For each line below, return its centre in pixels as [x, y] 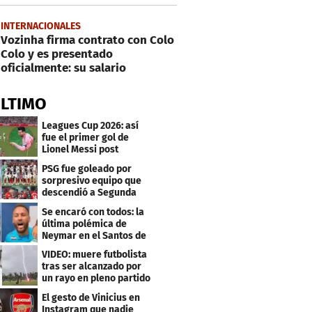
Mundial [60, 161]
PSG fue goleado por [87, 169]
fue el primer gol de [86, 137]
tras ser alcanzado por [92, 267]
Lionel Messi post [80, 149]
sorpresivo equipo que [92, 180]
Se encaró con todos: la [93, 212]
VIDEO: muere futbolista [95, 255]
